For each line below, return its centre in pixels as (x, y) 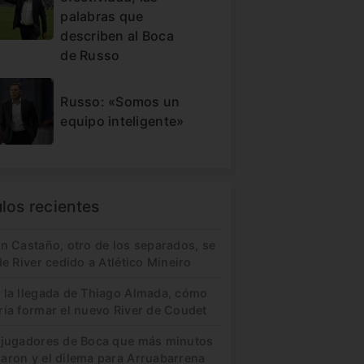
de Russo (90, 55)
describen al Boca (117, 35)
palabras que (102, 16)
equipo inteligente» (122, 121)
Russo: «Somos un (120, 101)
